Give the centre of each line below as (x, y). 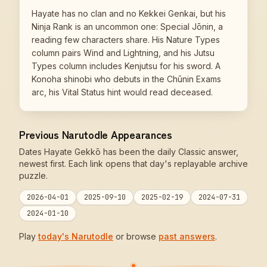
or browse (136, 236)
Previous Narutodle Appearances (96, 134)
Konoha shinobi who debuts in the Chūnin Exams (126, 79)
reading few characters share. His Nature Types (126, 40)
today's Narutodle (76, 236)
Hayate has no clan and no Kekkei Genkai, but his (129, 13)
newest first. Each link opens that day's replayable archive (133, 164)
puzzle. (33, 176)
